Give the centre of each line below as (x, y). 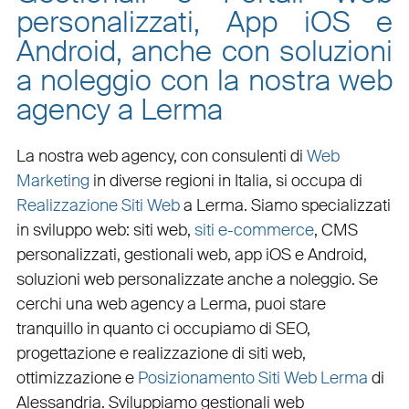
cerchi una (56, 304)
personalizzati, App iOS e (204, 21)
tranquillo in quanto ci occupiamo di (146, 328)
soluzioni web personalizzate (120, 279)
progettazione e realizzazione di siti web (159, 353)
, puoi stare (286, 304)
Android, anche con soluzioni (204, 51)
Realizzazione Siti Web (98, 205)
